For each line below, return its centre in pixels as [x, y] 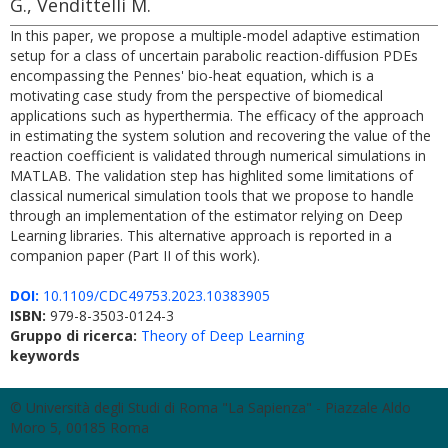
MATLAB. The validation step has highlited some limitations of [211, 175]
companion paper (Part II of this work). [135, 255]
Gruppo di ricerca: [75, 335]
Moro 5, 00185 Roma [79, 427]
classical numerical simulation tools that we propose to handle [212, 195]
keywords [45, 355]
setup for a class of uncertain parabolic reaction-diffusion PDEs [214, 55]
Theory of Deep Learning [222, 335]
